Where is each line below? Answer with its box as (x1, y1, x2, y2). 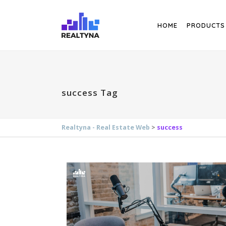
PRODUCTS (187, 21, 225, 29)
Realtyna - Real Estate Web (62, 123, 150, 132)
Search (68, 2, 90, 11)
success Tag (62, 87, 118, 98)
